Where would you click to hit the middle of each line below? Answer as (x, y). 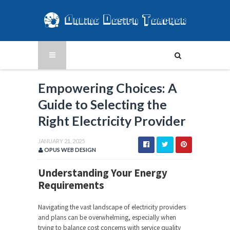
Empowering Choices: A (108, 88)
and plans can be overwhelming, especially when (107, 217)
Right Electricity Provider (112, 121)
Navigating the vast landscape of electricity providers (112, 207)
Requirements (71, 185)
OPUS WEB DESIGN (70, 150)
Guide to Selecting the (102, 104)
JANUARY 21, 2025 (61, 141)
